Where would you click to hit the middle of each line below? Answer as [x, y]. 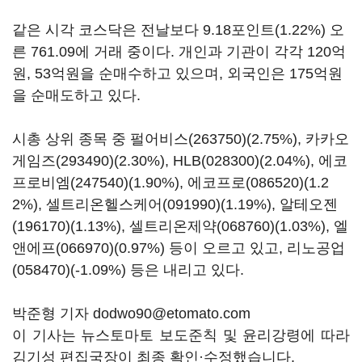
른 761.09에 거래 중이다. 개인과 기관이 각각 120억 [179, 52]
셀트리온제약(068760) [202, 226]
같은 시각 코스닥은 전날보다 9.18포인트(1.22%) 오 [178, 30]
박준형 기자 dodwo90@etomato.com [131, 314]
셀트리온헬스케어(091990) [133, 204]
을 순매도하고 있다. [78, 95]
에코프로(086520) [246, 183]
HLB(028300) [216, 161]
